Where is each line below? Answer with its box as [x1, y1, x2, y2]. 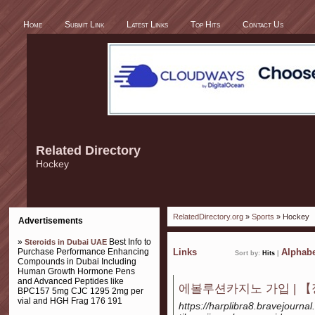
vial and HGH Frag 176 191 [18, 296, 122, 306]
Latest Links [127, 20, 168, 30]
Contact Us [243, 20, 283, 30]
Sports [252, 212, 274, 221]
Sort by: [235, 250, 262, 257]
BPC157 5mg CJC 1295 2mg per [18, 286, 143, 296]
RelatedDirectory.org [173, 212, 243, 221]
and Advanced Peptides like [18, 276, 124, 286]
